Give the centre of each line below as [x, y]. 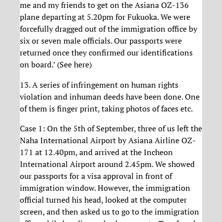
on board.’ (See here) [56, 65]
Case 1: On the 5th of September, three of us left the [111, 129]
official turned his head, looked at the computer [103, 200]
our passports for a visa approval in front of [96, 176]
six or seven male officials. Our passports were [101, 41]
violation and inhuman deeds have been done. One [110, 96]
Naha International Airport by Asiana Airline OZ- [108, 140]
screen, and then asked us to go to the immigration [110, 212]
